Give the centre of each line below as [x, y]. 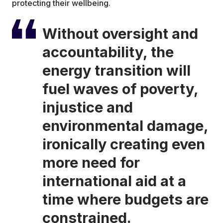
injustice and [87, 108]
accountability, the [108, 52]
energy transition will [116, 71]
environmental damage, [125, 126]
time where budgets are [125, 200]
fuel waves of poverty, [120, 89]
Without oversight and [120, 34]
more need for [91, 163]
